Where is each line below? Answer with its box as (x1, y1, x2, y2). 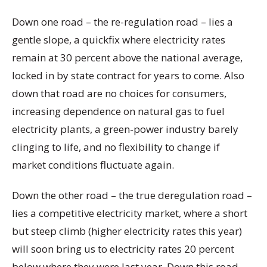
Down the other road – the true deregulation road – (12, 188, 252, 203)
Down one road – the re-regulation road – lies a (12, 14, 233, 29)
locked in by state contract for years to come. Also (12, 68, 244, 82)
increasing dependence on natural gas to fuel (12, 104, 225, 118)
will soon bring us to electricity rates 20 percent (12, 242, 234, 256)
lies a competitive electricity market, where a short (12, 206, 247, 221)
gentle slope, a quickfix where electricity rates (12, 32, 225, 46)
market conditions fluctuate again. (12, 157, 174, 172)
